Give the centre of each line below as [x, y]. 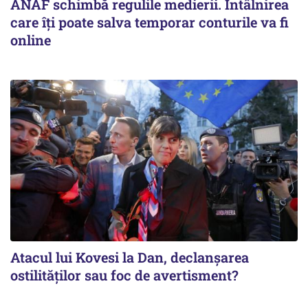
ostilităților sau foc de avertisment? [124, 275]
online [31, 40]
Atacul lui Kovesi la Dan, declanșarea [130, 257]
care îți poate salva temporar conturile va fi [150, 22]
